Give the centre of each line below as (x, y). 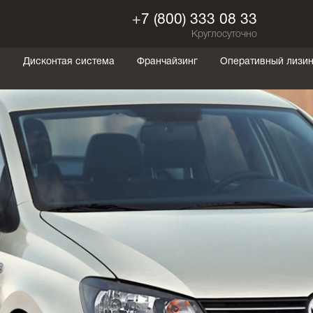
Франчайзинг (167, 61)
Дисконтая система (68, 61)
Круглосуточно (224, 34)
